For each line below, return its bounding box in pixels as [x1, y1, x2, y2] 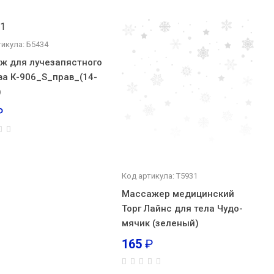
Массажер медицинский [121, 188, 234, 199]
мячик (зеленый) [121, 218, 199, 229]
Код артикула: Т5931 [121, 171, 198, 180]
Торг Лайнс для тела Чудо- [121, 203, 243, 214]
